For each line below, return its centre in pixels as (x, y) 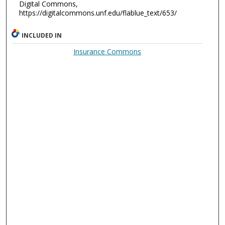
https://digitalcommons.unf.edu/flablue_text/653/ (98, 13)
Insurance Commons (107, 52)
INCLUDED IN (42, 36)
